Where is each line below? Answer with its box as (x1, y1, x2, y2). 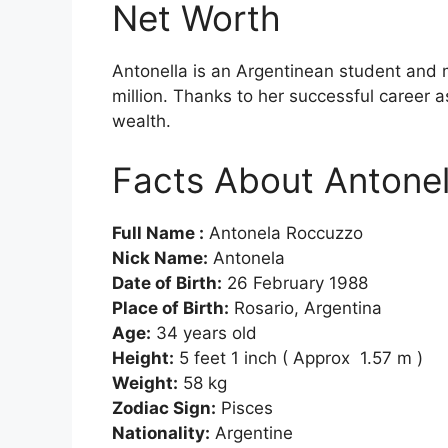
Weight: (112, 373, 178, 394)
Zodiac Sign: (112, 398, 216, 419)
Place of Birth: (112, 298, 229, 319)
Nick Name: (112, 248, 208, 269)
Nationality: (112, 423, 210, 444)
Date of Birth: (112, 273, 222, 294)
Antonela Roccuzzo (204, 223, 363, 244)
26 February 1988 (222, 273, 368, 294)
